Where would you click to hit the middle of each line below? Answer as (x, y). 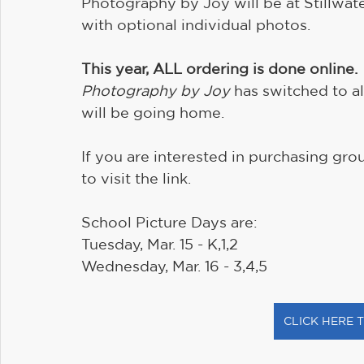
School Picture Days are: (169, 222)
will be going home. (153, 112)
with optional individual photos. (198, 24)
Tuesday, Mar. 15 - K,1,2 (160, 244)
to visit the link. (136, 178)
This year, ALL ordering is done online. (219, 68)
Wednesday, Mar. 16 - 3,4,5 (174, 266)
